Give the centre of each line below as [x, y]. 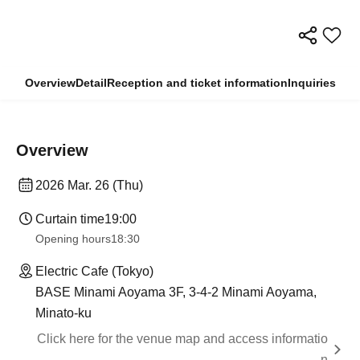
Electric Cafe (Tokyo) [94, 271]
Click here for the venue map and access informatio [182, 338]
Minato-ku [63, 313]
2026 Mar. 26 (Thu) [89, 185]
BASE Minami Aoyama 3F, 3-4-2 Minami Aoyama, [176, 292]
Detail [91, 82]
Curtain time [70, 219]
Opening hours [73, 238]
